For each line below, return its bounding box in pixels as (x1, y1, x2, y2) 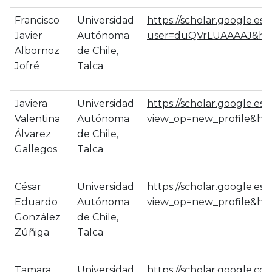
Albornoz (15, 45, 59, 56)
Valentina (15, 113, 60, 124)
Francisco (15, 15, 59, 26)
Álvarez (15, 128, 51, 140)
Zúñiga (15, 226, 49, 238)
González (15, 211, 61, 223)
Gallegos (15, 143, 57, 155)
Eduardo (15, 196, 58, 208)
